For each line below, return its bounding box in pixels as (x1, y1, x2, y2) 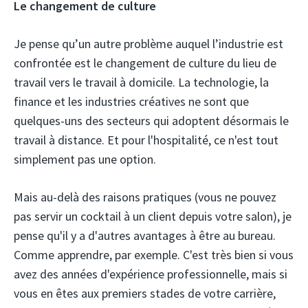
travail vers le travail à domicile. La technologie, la (14, 74, 269, 91)
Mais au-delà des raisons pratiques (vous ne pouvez (14, 189, 276, 206)
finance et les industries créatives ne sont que (14, 93, 249, 110)
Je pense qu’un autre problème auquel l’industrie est (14, 36, 283, 52)
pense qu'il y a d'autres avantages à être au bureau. (14, 228, 276, 244)
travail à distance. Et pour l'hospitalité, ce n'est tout (14, 132, 278, 148)
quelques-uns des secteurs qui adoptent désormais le (14, 113, 289, 129)
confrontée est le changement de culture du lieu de (14, 55, 276, 71)
